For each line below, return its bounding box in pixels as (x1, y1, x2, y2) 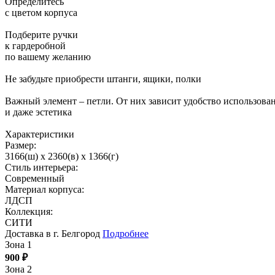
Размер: (5, 140, 36, 151)
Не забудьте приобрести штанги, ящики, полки (5, 74, 201, 85)
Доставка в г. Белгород (5, 228, 103, 239)
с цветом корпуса (5, 7, 77, 18)
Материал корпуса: (5, 184, 84, 195)
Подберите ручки (5, 29, 78, 41)
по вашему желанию (5, 52, 91, 63)
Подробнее (103, 228, 149, 239)
